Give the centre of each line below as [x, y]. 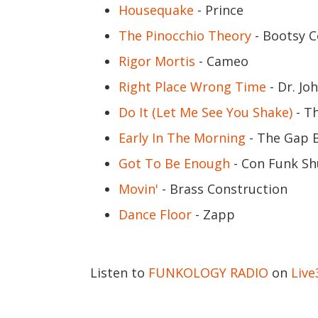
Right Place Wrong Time [192, 87]
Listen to [119, 273]
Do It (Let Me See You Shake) [205, 112]
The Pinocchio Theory [185, 35]
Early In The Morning [182, 138]
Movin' [138, 189]
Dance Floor [155, 214]
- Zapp [213, 214]
